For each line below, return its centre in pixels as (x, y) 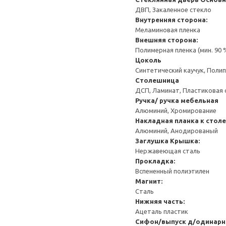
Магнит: (149, 181)
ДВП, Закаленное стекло (173, 10)
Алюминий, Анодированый (177, 131)
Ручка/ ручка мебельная (177, 100)
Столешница (157, 80)
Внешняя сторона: (166, 40)
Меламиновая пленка (168, 30)
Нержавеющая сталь (168, 151)
